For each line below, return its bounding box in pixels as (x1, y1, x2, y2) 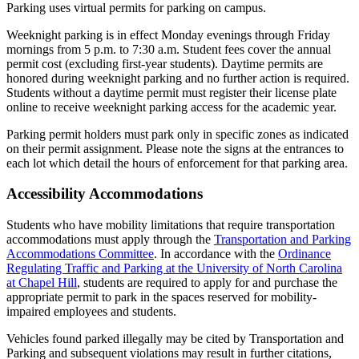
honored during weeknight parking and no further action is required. (6, 71, 349, 85)
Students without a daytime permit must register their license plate (6, 85, 337, 99)
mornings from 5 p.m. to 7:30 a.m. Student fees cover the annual (6, 42, 331, 56)
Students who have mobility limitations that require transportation (6, 218, 335, 232)
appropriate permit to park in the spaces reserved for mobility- (6, 290, 317, 305)
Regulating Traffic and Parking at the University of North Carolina (6, 261, 342, 276)
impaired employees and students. (6, 305, 176, 319)
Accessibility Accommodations (6, 185, 203, 203)
